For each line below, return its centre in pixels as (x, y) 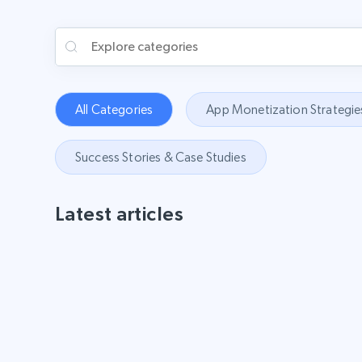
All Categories (114, 109)
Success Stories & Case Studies (161, 157)
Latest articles (120, 213)
